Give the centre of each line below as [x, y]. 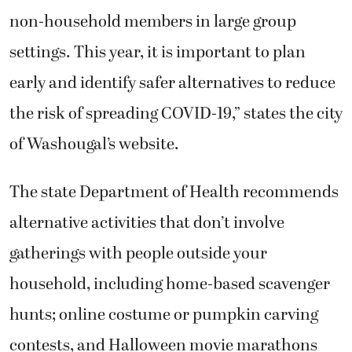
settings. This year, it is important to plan [158, 52]
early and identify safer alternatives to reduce [172, 83]
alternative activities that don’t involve [147, 224]
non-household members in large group [153, 22]
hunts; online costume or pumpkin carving [164, 315]
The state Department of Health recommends [174, 193]
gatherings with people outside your [138, 254]
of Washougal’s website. [94, 144]
